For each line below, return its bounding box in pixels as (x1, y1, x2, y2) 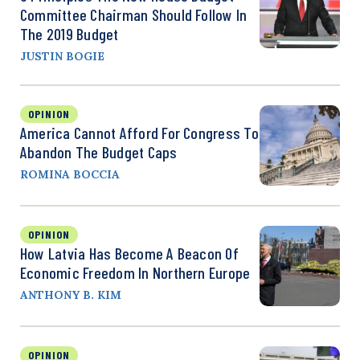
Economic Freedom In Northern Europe (20, 262, 251, 282)
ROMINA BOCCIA (20, 166, 120, 182)
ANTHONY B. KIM (20, 287, 121, 302)
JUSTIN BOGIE (20, 48, 104, 63)
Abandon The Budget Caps (20, 141, 178, 162)
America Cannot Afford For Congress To (20, 122, 259, 142)
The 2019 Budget (20, 23, 119, 43)
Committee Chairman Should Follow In (20, 4, 247, 24)
